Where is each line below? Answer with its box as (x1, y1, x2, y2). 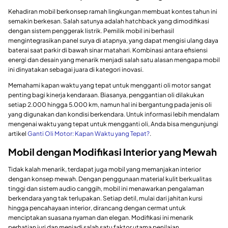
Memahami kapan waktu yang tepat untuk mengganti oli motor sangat (8, 81, 211, 90)
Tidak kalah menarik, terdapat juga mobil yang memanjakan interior (8, 165, 201, 173)
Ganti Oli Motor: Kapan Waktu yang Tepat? (27, 130, 150, 138)
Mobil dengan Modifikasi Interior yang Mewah (8, 146, 217, 158)
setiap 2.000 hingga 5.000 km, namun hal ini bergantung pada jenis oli (8, 101, 212, 109)
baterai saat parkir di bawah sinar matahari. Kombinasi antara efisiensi (8, 46, 208, 54)
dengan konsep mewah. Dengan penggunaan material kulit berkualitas (8, 175, 212, 183)
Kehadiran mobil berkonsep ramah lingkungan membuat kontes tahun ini (8, 8, 217, 16)
